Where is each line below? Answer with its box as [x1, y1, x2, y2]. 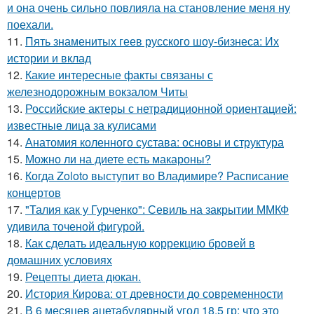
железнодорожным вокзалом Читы [7, 83, 188, 100]
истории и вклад [7, 50, 91, 66]
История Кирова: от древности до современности [25, 285, 283, 301]
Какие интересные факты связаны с [25, 67, 213, 83]
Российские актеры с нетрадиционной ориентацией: [25, 100, 296, 116]
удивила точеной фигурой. [7, 218, 144, 234]
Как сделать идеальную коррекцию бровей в [25, 235, 255, 251]
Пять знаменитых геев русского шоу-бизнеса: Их [25, 33, 279, 49]
